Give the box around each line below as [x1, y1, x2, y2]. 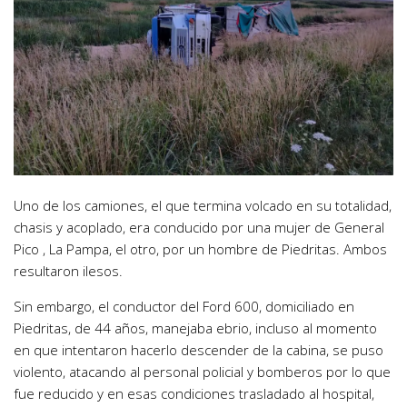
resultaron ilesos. [14, 262, 123, 281]
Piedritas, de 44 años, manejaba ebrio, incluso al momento [14, 319, 377, 338]
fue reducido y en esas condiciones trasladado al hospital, [14, 384, 374, 403]
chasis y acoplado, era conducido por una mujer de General [14, 218, 384, 237]
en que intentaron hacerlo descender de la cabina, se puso [14, 341, 383, 360]
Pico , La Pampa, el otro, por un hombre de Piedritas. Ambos [14, 240, 387, 259]
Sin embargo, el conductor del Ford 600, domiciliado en [14, 297, 354, 316]
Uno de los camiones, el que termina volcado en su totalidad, [14, 196, 392, 215]
